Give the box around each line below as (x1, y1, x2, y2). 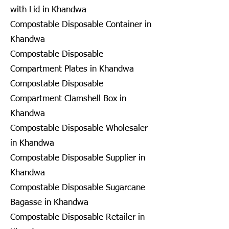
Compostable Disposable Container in (10, 20, 151, 29)
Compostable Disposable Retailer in (10, 213, 145, 222)
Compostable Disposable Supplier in (10, 153, 145, 163)
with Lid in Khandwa (10, 5, 86, 14)
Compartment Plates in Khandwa (10, 64, 134, 74)
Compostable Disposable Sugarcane (10, 183, 145, 192)
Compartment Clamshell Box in (10, 94, 126, 103)
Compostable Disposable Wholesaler (10, 124, 148, 133)
